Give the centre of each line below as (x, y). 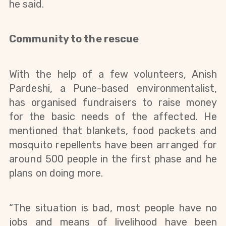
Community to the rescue (74, 39)
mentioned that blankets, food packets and (113, 130)
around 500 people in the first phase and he (113, 159)
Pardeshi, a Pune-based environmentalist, (113, 88)
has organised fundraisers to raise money (113, 102)
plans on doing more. (56, 173)
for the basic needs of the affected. (106, 116)
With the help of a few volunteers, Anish (113, 74)
